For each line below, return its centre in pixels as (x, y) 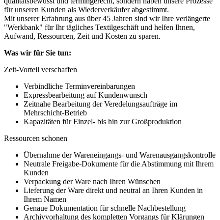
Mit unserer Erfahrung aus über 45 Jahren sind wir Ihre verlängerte (107, 19)
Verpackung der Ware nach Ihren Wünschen (92, 182)
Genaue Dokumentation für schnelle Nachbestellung (105, 208)
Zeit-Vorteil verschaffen (41, 70)
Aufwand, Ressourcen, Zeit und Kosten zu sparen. (82, 36)
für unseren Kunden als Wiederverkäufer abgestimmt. (86, 10)
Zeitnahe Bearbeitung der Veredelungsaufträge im (100, 104)
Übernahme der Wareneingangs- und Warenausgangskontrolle (120, 155)
